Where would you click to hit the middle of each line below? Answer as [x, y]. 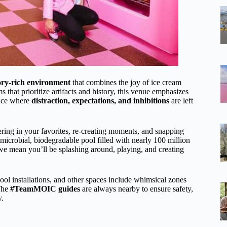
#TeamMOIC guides [45, 188]
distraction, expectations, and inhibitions [100, 100]
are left [181, 100]
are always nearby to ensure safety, [137, 188]
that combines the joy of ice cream [126, 82]
